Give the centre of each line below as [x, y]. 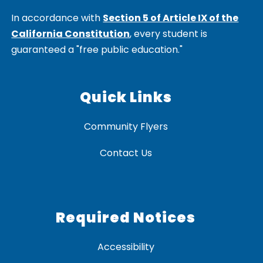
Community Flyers [126, 127]
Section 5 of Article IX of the [171, 18]
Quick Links [126, 97]
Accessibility [126, 247]
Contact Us [126, 153]
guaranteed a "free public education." [97, 50]
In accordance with [57, 18]
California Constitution [71, 34]
